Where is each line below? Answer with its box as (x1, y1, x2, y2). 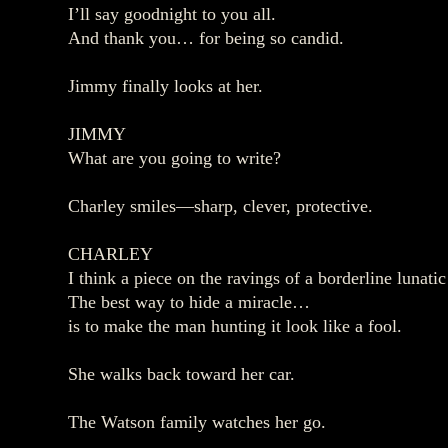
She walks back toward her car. (68, 364, 295, 384)
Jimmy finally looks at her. (68, 76, 263, 96)
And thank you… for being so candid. (68, 28, 344, 48)
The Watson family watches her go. (68, 412, 326, 432)
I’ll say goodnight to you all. (68, 4, 276, 24)
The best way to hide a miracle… (68, 292, 310, 312)
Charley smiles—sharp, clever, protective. (68, 196, 373, 216)
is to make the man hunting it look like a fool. (68, 316, 402, 336)
